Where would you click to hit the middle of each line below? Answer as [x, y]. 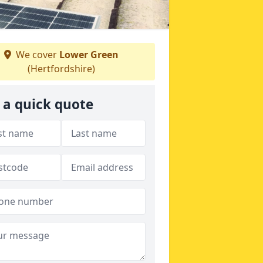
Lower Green [89, 55]
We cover [36, 55]
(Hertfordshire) [61, 69]
